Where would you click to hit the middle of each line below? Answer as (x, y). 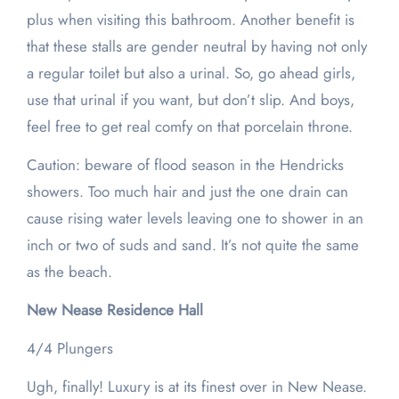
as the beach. (69, 272)
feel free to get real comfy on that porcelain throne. (189, 127)
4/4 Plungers (69, 349)
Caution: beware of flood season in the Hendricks (185, 165)
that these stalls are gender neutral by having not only (196, 47)
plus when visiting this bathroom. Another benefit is (190, 20)
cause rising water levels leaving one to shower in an (195, 219)
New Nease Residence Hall (114, 310)
